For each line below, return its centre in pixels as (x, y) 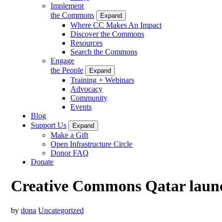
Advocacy (86, 89)
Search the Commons (104, 52)
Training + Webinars (102, 80)
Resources (86, 43)
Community (89, 98)
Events (81, 107)
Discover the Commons (107, 34)
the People (67, 70)
